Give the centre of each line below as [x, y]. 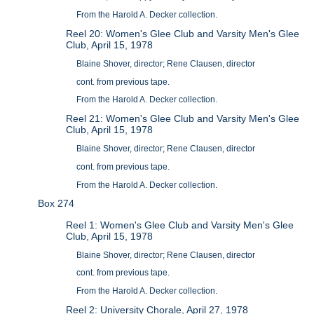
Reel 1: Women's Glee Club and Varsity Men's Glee [180, 225]
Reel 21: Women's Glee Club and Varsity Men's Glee [183, 119]
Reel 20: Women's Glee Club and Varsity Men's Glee [183, 34]
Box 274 [56, 204]
